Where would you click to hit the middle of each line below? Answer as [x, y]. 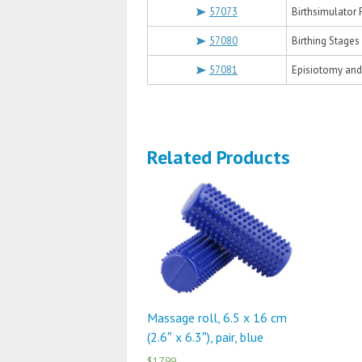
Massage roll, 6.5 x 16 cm [217, 318]
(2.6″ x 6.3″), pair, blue [205, 337]
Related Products [219, 157]
